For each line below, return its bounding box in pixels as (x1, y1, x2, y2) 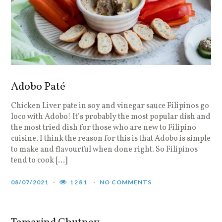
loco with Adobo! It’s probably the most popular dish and (11, 111, 211, 122)
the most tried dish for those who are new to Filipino (11, 122, 197, 133)
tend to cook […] (11, 155, 68, 166)
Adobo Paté (11, 79, 66, 95)
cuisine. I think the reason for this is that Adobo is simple (11, 133, 211, 144)
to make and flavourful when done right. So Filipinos (11, 144, 198, 155)
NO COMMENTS (100, 178, 152, 186)
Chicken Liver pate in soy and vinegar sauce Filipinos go (11, 100, 210, 111)
